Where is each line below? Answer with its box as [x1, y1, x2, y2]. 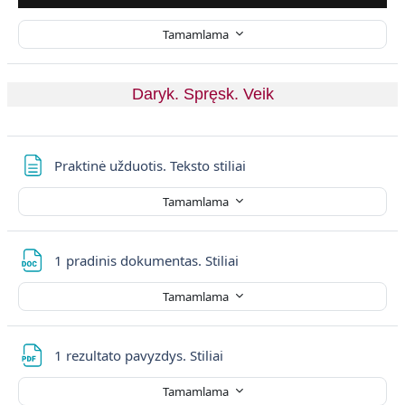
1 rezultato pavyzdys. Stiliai [54, 346, 227, 364]
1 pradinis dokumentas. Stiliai [54, 251, 242, 269]
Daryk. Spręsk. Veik [131, 85, 274, 103]
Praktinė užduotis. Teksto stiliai [54, 156, 246, 174]
